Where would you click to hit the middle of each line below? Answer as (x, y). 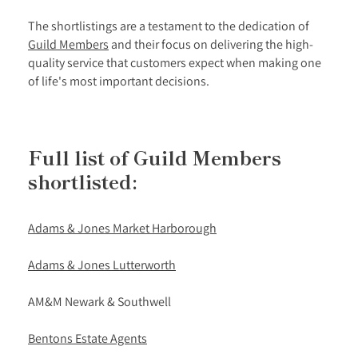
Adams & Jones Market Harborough (122, 228)
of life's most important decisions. (119, 81)
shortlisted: (83, 181)
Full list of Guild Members (155, 157)
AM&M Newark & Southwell (99, 301)
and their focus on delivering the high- (211, 44)
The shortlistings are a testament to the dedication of (169, 26)
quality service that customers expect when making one (175, 62)
